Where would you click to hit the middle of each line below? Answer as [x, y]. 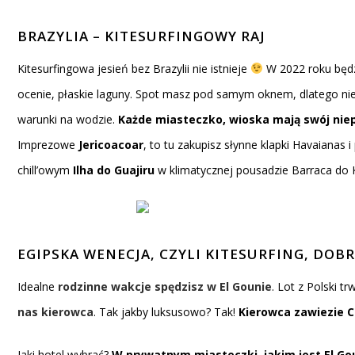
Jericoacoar [111, 145]
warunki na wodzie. [68, 119]
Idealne [38, 286]
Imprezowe [48, 145]
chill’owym [45, 170]
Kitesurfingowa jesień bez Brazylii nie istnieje [134, 69]
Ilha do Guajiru [114, 170]
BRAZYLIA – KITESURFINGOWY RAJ [141, 36]
